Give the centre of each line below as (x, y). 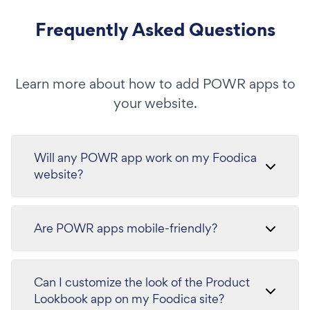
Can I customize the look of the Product (142, 282)
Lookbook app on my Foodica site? (129, 298)
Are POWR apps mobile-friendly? (126, 228)
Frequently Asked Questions (155, 29)
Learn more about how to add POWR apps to (155, 83)
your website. (155, 103)
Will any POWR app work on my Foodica (145, 157)
